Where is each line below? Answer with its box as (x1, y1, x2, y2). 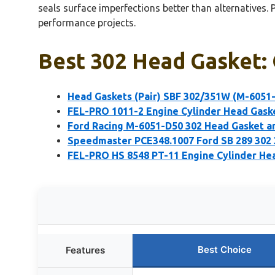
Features (65, 244, 105, 256)
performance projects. (38, 17, 136, 28)
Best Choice (197, 243, 252, 255)
